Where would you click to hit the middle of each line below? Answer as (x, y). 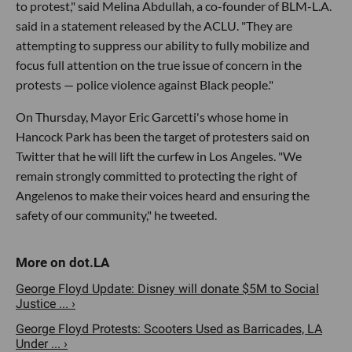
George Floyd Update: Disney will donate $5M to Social (167, 288)
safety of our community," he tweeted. (116, 214)
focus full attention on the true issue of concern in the (159, 64)
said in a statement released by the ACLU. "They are (154, 25)
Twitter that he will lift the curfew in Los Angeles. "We (159, 156)
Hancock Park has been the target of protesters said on (163, 136)
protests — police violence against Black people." (145, 84)
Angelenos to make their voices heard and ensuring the (163, 195)
